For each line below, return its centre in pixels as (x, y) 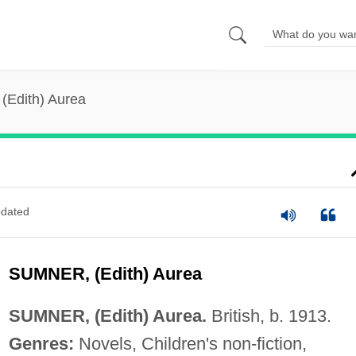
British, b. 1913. (269, 315)
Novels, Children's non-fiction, (190, 343)
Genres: (41, 343)
